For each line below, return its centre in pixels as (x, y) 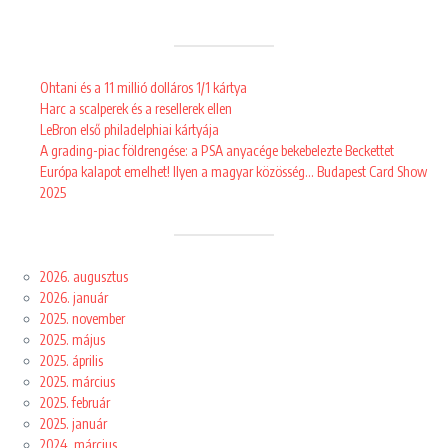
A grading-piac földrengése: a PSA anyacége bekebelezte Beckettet (217, 151)
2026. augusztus (84, 277)
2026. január (74, 298)
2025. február (75, 403)
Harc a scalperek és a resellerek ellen (136, 109)
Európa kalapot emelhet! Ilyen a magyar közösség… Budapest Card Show (233, 172)
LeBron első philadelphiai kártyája (129, 130)
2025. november (82, 319)
